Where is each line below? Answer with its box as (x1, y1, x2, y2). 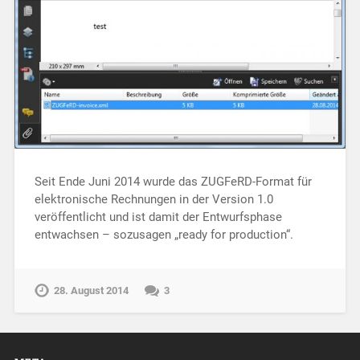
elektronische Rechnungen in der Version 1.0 (34, 192, 273, 207)
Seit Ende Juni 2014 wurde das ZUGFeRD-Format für (34, 174, 312, 190)
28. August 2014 (53, 284, 129, 297)
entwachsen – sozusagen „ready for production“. (34, 227, 293, 243)
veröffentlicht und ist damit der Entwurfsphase (34, 210, 282, 225)
